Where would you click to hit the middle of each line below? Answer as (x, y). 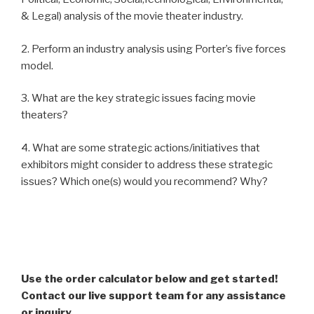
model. (37, 66)
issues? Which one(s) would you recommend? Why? (144, 181)
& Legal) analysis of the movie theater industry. (132, 16)
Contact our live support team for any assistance (153, 296)
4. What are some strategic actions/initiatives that (141, 148)
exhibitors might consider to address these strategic (147, 164)
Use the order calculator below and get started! (149, 279)
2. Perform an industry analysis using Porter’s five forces (153, 49)
